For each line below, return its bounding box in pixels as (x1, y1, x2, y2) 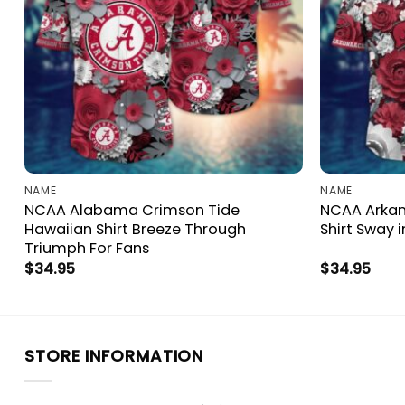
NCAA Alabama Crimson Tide (24, 199, 240, 221)
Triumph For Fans (24, 237, 149, 259)
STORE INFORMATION (24, 344, 204, 368)
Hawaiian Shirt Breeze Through (24, 218, 246, 240)
